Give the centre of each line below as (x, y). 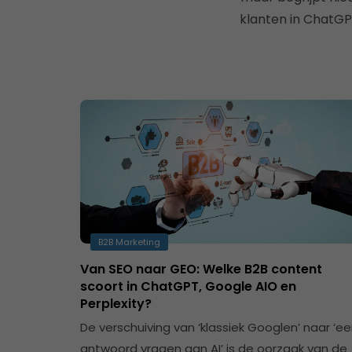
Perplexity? (116, 304)
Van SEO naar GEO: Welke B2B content (201, 269)
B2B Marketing (129, 242)
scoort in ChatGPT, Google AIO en (188, 287)
